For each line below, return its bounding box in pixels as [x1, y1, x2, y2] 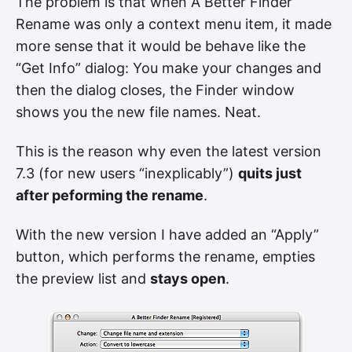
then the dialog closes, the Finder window [16, 82, 295, 99]
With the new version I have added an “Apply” [16, 225, 319, 243]
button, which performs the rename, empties [16, 247, 315, 265]
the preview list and [16, 269, 150, 287]
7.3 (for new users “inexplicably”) [16, 164, 238, 181]
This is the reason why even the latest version [16, 142, 321, 159]
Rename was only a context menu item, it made [16, 16, 332, 33]
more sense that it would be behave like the [16, 38, 306, 55]
